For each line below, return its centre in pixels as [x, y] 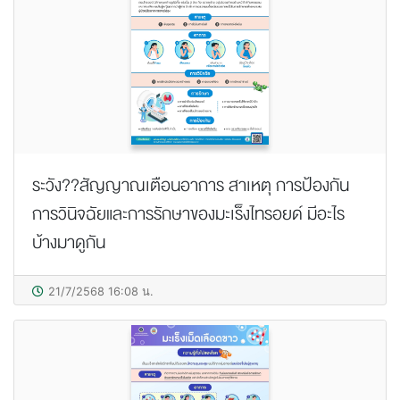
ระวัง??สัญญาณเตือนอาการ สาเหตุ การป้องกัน [191, 185]
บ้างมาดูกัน [69, 242]
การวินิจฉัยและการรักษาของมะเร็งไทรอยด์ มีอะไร [188, 213]
